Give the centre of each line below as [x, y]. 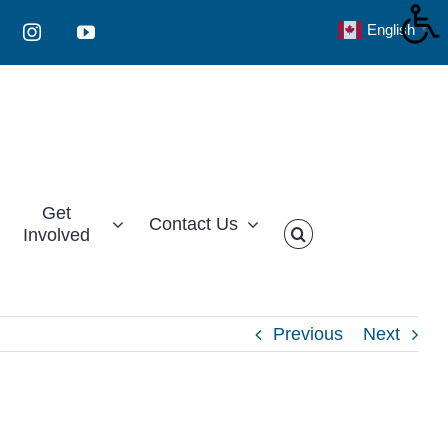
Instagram [66, 39]
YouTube [117, 39]
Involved [56, 235]
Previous [308, 334]
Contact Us [194, 224]
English [391, 30]
